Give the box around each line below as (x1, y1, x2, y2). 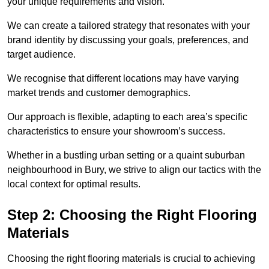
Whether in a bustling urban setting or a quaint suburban (7, 150, 245, 161)
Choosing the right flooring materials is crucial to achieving (7, 253, 255, 264)
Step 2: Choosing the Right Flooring (7, 207, 257, 223)
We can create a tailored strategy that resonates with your (7, 20, 250, 31)
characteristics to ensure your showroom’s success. (7, 126, 228, 137)
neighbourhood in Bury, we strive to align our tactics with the (7, 165, 261, 175)
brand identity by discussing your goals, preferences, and (7, 35, 249, 46)
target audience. (7, 49, 76, 60)
